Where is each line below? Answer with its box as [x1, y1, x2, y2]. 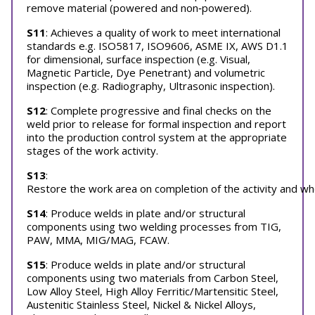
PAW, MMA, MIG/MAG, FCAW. [27, 233, 169, 247]
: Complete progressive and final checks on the [46, 103, 271, 117]
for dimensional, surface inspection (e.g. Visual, [27, 52, 250, 66]
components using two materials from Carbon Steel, [27, 271, 278, 285]
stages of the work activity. [27, 143, 158, 157]
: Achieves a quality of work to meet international [46, 25, 281, 39]
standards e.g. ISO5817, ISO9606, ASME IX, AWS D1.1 [27, 39, 288, 53]
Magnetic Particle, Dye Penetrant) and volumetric [27, 65, 265, 79]
